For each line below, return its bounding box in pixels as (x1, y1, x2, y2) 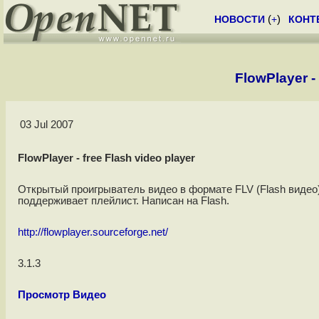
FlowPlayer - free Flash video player (17, 152, 195, 164)
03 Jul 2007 (19, 119, 73, 131)
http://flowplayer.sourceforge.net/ (17, 226, 168, 239)
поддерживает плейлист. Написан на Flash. (17, 195, 229, 207)
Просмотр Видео (17, 289, 106, 301)
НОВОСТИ (214, 14, 265, 25)
